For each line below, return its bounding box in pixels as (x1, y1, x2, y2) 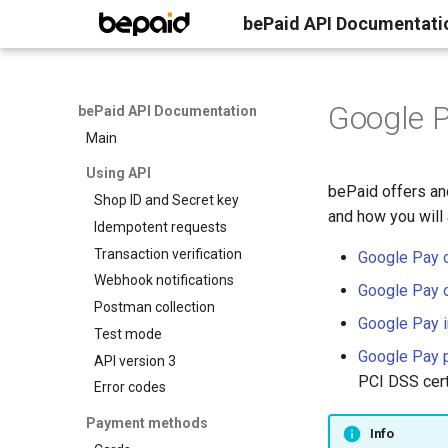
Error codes (94, 379, 166, 396)
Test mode (94, 325, 162, 342)
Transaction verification (94, 245, 242, 262)
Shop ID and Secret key (94, 192, 239, 208)
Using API (86, 165, 151, 182)
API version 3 (94, 352, 176, 369)
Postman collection (94, 299, 215, 315)
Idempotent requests (94, 218, 227, 235)
